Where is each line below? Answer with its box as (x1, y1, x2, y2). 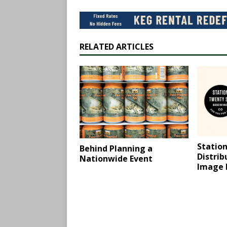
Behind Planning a (80, 143, 153, 155)
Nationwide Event (80, 153, 153, 165)
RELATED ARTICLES (80, 41, 154, 53)
